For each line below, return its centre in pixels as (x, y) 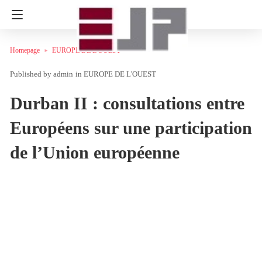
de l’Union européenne (95, 152)
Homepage (25, 50)
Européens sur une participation (131, 127)
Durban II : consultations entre (127, 103)
